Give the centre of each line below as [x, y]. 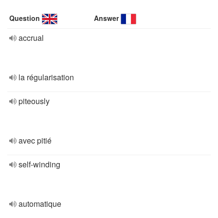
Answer [107, 18]
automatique [40, 204]
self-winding [39, 164]
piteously [34, 101]
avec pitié [35, 140]
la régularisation [46, 77]
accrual [31, 38]
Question [25, 18]
